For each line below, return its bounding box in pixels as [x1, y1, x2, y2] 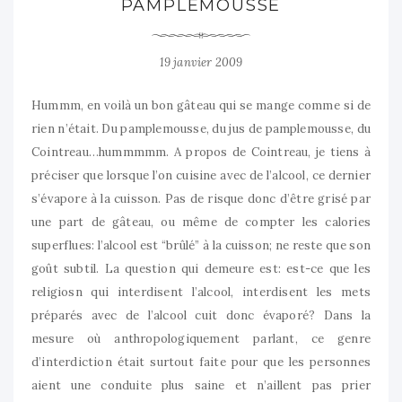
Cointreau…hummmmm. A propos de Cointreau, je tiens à [31, 144, 371, 161]
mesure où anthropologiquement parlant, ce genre [31, 331, 371, 347]
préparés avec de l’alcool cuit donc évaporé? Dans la [31, 308, 371, 324]
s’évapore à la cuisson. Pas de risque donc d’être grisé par [31, 191, 371, 207]
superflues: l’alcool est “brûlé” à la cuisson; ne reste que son [31, 238, 371, 254]
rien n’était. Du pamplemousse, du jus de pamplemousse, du [31, 121, 371, 137]
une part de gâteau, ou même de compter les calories [31, 214, 371, 231]
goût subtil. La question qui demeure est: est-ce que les [31, 261, 371, 277]
